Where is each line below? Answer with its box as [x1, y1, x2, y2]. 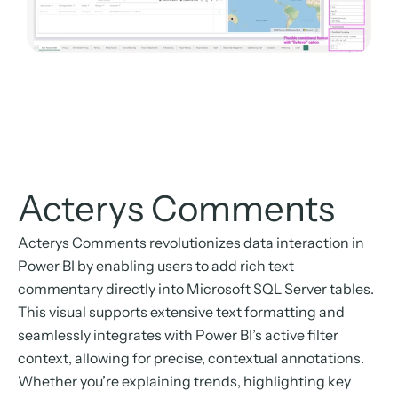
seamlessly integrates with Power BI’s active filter [18, 325, 338, 344]
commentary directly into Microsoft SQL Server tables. [18, 279, 374, 298]
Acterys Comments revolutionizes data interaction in [18, 233, 364, 251]
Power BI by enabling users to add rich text [18, 256, 294, 275]
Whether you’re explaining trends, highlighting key [18, 371, 351, 390]
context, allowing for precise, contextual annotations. [18, 348, 364, 367]
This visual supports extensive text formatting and [18, 302, 345, 321]
